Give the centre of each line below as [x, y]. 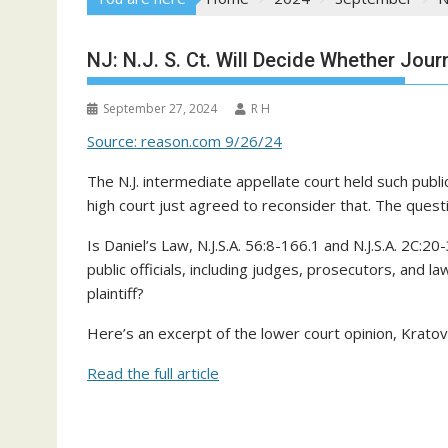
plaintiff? [115, 293]
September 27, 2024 [160, 108]
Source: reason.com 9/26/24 [184, 141]
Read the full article [153, 373]
